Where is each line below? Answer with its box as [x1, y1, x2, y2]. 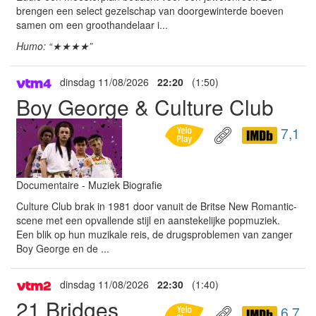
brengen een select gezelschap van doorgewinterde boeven [16, 3, 284, 18]
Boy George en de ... [16, 241, 109, 255]
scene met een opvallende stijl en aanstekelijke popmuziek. [16, 213, 280, 227]
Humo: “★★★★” [16, 38, 92, 53]
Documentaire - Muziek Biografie [16, 178, 162, 192]
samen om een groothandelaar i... [16, 17, 168, 32]
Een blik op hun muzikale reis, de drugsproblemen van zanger [16, 227, 293, 241]
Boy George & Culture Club [16, 92, 274, 122]
